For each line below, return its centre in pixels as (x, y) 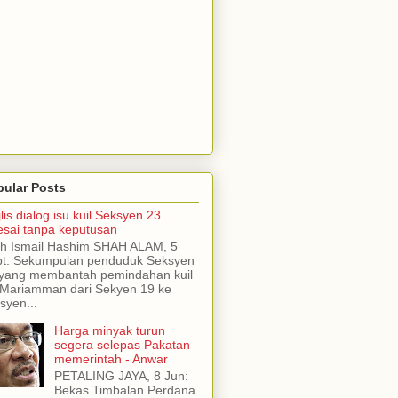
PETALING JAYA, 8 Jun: (121, 375)
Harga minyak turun (109, 330)
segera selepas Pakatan (122, 344)
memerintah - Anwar (111, 358)
